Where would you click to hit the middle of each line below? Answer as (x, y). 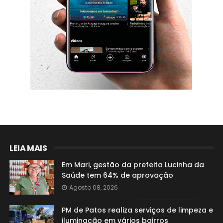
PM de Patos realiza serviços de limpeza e (137, 210)
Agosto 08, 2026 (93, 187)
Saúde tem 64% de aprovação (117, 175)
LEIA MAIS (28, 148)
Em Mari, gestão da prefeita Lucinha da (133, 165)
